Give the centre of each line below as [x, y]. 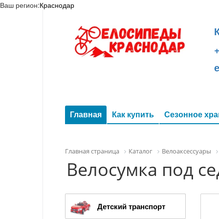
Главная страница [92, 151]
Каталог [141, 151]
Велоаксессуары [186, 151]
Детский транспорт [131, 206]
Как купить [133, 114]
